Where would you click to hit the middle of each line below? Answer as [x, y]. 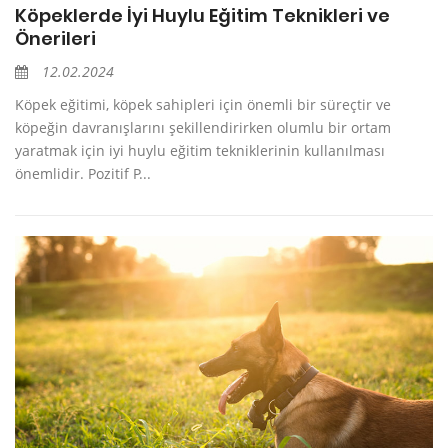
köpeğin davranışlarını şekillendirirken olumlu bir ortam [203, 127]
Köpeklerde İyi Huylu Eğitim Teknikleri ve [202, 15]
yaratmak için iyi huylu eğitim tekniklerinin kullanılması [200, 150]
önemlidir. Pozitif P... [83, 173]
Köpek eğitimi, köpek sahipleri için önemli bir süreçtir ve [203, 104]
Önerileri [55, 38]
